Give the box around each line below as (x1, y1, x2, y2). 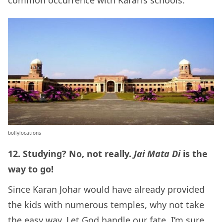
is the (183, 147, 208, 160)
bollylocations (8, 129, 41, 136)
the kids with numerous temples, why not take (8, 198, 204, 211)
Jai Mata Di (134, 147, 183, 160)
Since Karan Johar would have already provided (8, 183, 205, 195)
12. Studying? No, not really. (8, 147, 134, 160)
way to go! (8, 163, 54, 175)
